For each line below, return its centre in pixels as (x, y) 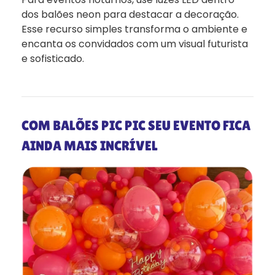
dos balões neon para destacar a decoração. (130, 14)
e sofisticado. (53, 58)
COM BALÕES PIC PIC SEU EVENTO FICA (136, 125)
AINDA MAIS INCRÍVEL (90, 145)
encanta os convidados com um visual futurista (135, 44)
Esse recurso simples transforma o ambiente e (134, 29)
